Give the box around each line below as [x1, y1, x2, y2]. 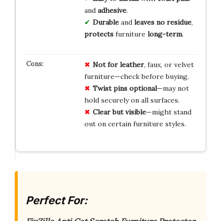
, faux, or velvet [144, 60, 194, 69]
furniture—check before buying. [84, 72, 189, 81]
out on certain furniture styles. [84, 119, 186, 128]
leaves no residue [134, 17, 191, 27]
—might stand [146, 107, 191, 116]
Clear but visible [92, 107, 146, 116]
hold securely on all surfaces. [84, 95, 180, 105]
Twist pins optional [92, 83, 157, 93]
